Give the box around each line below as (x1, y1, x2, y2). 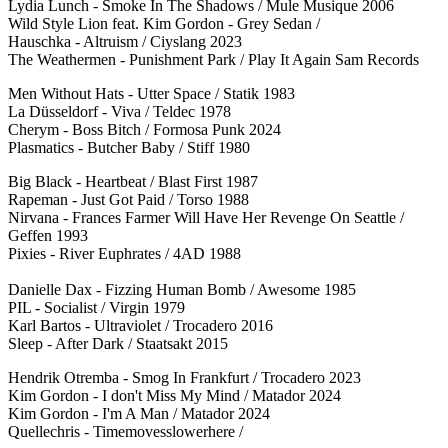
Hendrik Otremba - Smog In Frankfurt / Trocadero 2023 (8, 368, 361, 386)
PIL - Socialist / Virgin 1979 (8, 298, 185, 316)
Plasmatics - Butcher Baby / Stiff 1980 (8, 138, 250, 156)
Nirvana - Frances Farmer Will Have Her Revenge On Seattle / (8, 208, 404, 226)
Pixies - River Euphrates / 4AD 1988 (8, 244, 241, 262)
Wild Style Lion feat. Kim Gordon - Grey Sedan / (8, 14, 320, 32)
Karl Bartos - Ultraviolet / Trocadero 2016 (8, 316, 273, 334)
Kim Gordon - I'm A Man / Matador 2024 (8, 404, 270, 422)
